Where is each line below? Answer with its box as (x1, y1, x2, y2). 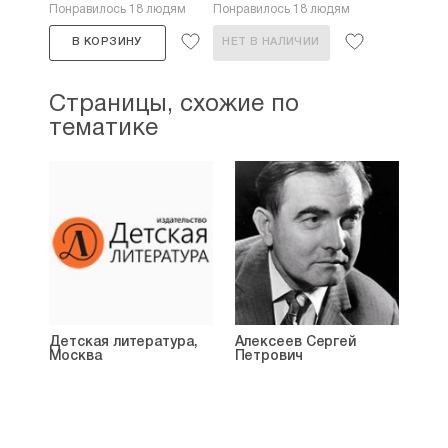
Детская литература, (48, 336, 198, 349)
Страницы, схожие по (48, 94, 299, 116)
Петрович (234, 350, 303, 363)
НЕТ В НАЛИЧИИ (222, 37, 320, 47)
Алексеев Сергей (234, 336, 357, 349)
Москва (48, 350, 102, 363)
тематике (48, 118, 158, 140)
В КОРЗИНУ (72, 37, 142, 47)
